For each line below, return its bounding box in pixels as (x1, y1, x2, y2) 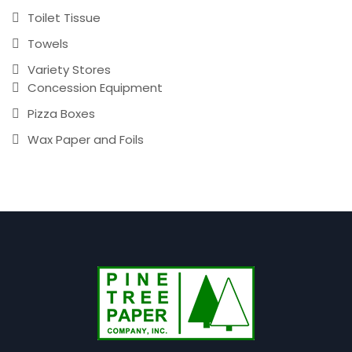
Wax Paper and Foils (27, 131, 144, 148)
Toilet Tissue (27, 9, 101, 27)
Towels (27, 35, 68, 53)
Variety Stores (27, 61, 111, 79)
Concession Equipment (27, 79, 163, 97)
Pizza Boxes (27, 105, 95, 123)
